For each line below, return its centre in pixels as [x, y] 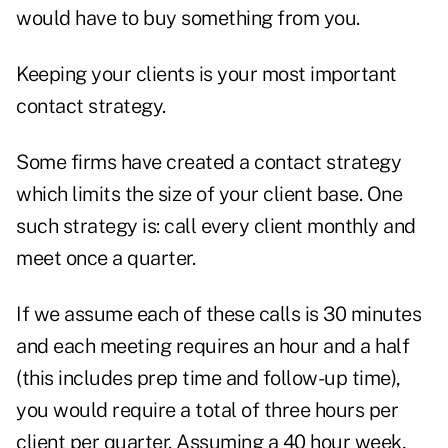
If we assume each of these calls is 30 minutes [218, 314]
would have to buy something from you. [188, 18]
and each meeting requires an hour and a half [212, 346]
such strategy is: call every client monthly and [216, 226]
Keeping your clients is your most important [206, 74]
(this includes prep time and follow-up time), [208, 378]
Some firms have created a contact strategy [208, 162]
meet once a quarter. [105, 258]
